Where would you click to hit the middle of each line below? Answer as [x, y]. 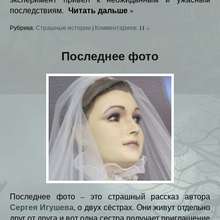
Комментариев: [117, 28]
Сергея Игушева [42, 207]
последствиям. [38, 10]
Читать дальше [98, 10]
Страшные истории [63, 28]
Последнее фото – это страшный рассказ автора [110, 196]
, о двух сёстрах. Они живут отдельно [142, 207]
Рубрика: [23, 28]
